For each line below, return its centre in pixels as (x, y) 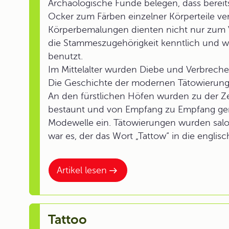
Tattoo (67, 220)
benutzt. (65, 56)
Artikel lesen (82, 170)
